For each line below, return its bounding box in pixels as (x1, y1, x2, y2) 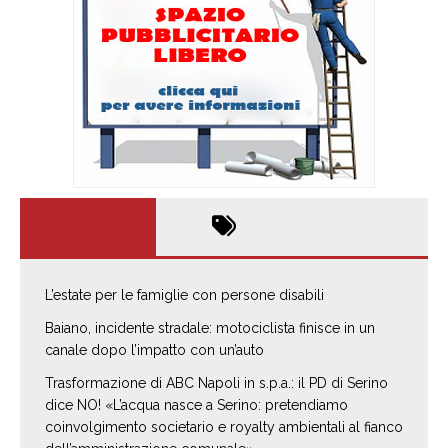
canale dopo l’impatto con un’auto (45, 342, 264, 359)
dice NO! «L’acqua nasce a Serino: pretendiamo (45, 397, 348, 414)
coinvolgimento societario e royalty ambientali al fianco (45, 419, 403, 436)
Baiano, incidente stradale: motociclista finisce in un (45, 320, 375, 337)
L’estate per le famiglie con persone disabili (45, 287, 324, 304)
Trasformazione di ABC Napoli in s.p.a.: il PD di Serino (45, 375, 388, 392)
